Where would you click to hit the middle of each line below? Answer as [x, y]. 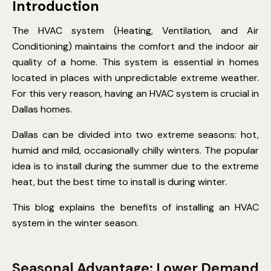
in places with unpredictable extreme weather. [153, 78]
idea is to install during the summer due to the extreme [135, 166]
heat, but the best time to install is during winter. [121, 182]
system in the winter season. [75, 223]
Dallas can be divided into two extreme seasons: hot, [135, 135]
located [29, 78]
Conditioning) [44, 47]
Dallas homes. [42, 109]
